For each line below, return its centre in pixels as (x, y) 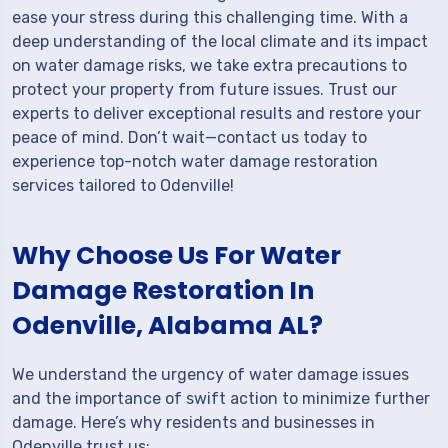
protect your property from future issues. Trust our (204, 89)
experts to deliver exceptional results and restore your (216, 113)
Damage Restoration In (163, 290)
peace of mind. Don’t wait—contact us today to (189, 137)
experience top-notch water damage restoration (195, 161)
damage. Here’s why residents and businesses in (193, 422)
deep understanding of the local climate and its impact (220, 41)
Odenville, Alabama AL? (167, 325)
